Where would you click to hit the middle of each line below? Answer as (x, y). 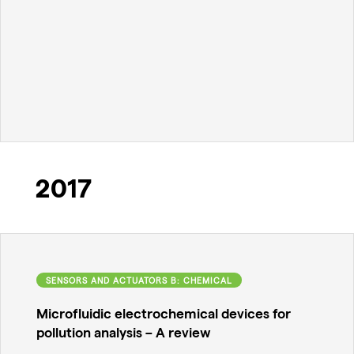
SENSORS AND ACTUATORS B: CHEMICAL (139, 280)
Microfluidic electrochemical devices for (164, 313)
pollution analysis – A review (124, 332)
